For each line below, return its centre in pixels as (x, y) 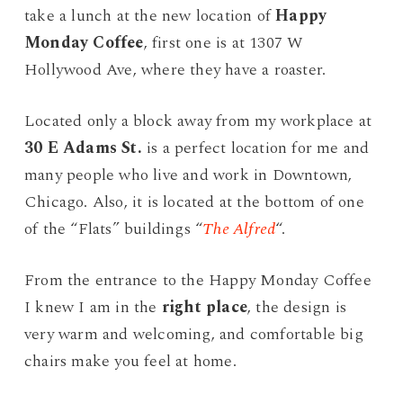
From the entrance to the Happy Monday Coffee (197, 280)
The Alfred (239, 228)
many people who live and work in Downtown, (188, 175)
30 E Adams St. (83, 148)
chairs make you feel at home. (130, 361)
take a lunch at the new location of (150, 15)
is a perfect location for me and (255, 148)
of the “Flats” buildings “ (113, 228)
